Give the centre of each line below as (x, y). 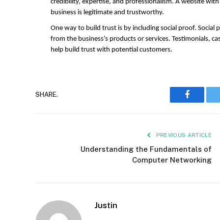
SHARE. (47, 95)
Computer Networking (172, 160)
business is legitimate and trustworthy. (107, 12)
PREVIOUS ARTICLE (183, 135)
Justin (106, 205)
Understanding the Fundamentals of (146, 149)
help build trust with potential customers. (111, 50)
